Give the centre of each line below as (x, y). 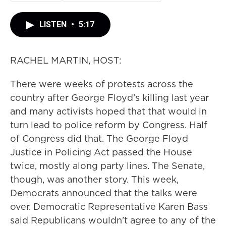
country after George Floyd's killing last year (109, 98)
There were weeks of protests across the (102, 84)
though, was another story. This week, (94, 179)
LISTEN (54, 24)
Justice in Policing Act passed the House (101, 152)
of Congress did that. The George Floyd (99, 138)
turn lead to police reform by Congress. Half (109, 125)
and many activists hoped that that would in (108, 111)
